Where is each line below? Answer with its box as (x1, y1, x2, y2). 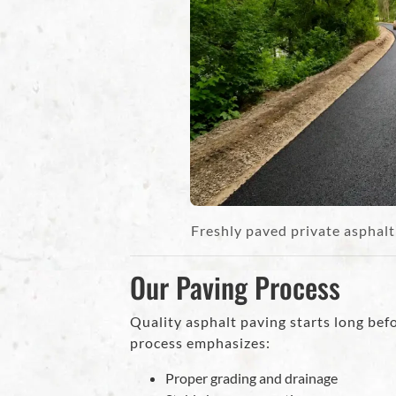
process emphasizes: (130, 334, 271, 352)
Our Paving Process (130, 266, 341, 308)
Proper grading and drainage (165, 369, 339, 387)
